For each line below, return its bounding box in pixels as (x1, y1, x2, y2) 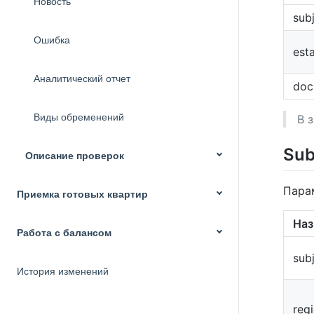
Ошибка (34, 34, 70, 46)
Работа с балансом (17, 227, 111, 238)
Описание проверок (25, 150, 124, 161)
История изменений (17, 266, 109, 277)
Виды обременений (34, 111, 124, 123)
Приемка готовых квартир (17, 189, 148, 200)
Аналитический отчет (34, 73, 130, 84)
